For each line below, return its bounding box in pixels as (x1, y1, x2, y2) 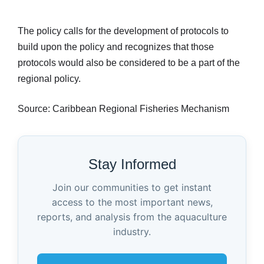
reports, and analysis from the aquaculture (37, 210, 227, 223)
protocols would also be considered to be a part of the (18, 57, 240, 68)
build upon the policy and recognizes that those (18, 41, 214, 52)
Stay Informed (88, 156, 176, 172)
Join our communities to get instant (52, 181, 212, 193)
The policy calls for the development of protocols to (18, 25, 229, 36)
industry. (113, 225, 151, 237)
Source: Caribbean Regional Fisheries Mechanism (18, 103, 229, 114)
